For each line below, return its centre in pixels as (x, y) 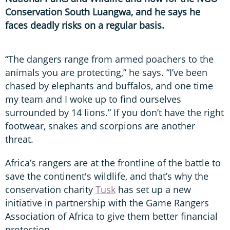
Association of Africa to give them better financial (111, 216)
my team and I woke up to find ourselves (93, 99)
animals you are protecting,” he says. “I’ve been (106, 72)
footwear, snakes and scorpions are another (100, 126)
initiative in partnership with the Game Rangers (107, 203)
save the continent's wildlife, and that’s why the (107, 176)
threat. (19, 139)
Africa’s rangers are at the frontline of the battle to (113, 162)
